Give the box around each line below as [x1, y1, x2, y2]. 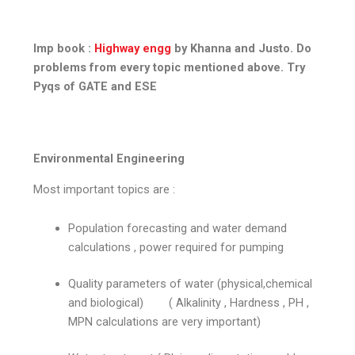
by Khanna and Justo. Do [171, 40, 312, 55]
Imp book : [33, 40, 95, 55]
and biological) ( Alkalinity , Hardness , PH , [68, 296, 310, 311]
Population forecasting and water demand [68, 221, 288, 236]
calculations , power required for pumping [68, 240, 284, 255]
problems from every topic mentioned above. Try [33, 59, 306, 74]
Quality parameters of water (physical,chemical [68, 277, 313, 292]
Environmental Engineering [33, 151, 185, 166]
